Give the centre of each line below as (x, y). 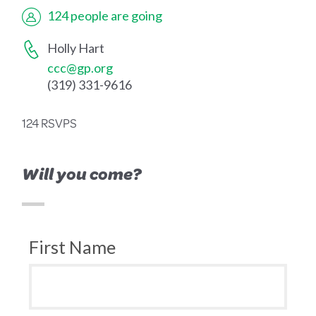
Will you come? (82, 174)
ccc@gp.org (80, 68)
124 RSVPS (50, 123)
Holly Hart (75, 48)
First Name (73, 247)
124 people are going (105, 16)
